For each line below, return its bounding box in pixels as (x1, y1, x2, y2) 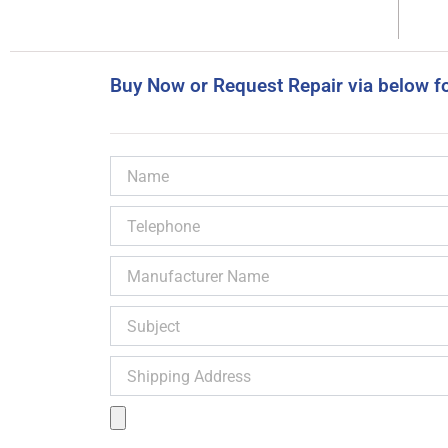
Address (109, 377, 160, 394)
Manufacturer (109, 257, 195, 274)
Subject (109, 307, 155, 324)
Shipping (109, 357, 163, 374)
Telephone (109, 207, 172, 224)
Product (109, 407, 159, 424)
